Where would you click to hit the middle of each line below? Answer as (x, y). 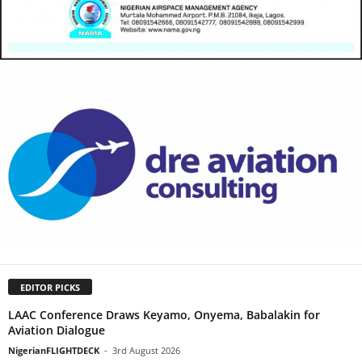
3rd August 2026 (146, 350)
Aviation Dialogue (57, 330)
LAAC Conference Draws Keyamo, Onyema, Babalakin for (164, 314)
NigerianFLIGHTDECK (54, 350)
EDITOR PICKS (50, 287)
